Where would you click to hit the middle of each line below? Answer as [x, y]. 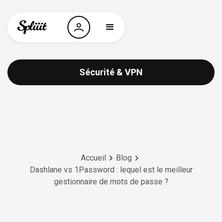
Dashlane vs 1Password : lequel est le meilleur [111, 170]
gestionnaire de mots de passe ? [111, 182]
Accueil [93, 158]
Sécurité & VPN [111, 72]
